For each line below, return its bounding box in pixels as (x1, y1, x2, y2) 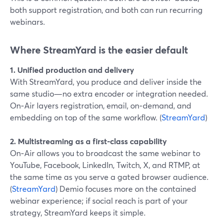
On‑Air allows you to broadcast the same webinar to (10, 148, 200, 158)
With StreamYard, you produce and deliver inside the (10, 76, 202, 87)
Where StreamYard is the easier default (10, 43, 188, 56)
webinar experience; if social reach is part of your (10, 195, 188, 206)
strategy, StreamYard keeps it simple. (10, 207, 146, 218)
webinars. (10, 16, 45, 27)
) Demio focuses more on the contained (55, 183, 196, 194)
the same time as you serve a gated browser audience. (10, 171, 209, 182)
